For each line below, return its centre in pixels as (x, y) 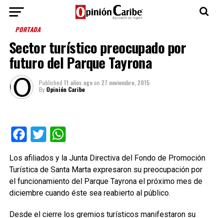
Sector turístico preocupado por (98, 47)
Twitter (70, 134)
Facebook (59, 134)
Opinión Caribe (65, 89)
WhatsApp (100, 134)
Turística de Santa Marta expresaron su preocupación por (106, 170)
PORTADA (28, 29)
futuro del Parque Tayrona (81, 62)
